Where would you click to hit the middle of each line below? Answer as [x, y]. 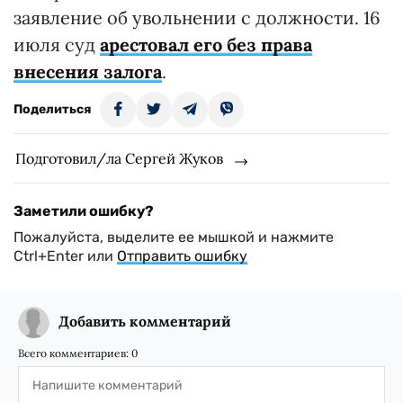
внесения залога [88, 72]
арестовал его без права [206, 45]
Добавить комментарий [145, 321]
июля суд [57, 45]
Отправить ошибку [182, 256]
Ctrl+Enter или [65, 256]
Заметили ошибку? [84, 211]
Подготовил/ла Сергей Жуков [119, 158]
